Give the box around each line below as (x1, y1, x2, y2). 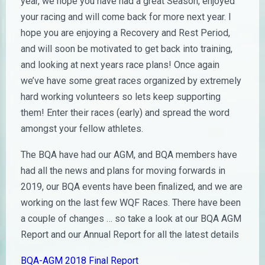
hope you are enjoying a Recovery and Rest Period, (21, 27, 230, 39)
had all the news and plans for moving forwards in (21, 165, 225, 177)
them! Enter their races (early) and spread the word (21, 107, 230, 119)
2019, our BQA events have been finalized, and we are (21, 181, 243, 193)
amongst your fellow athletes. (21, 123, 143, 135)
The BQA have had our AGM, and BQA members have (21, 149, 237, 161)
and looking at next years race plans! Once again (21, 59, 219, 71)
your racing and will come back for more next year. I (21, 11, 231, 23)
